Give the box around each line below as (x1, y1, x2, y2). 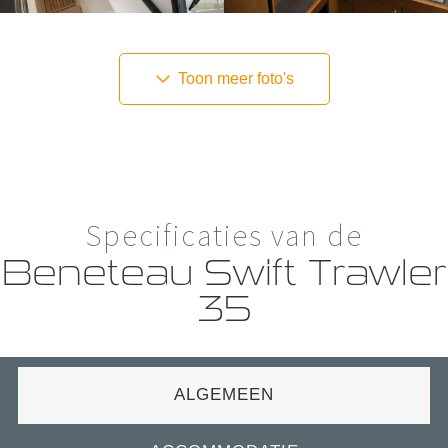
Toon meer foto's (173, 70, 294, 87)
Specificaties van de (85, 216, 363, 254)
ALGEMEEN (174, 385, 274, 404)
